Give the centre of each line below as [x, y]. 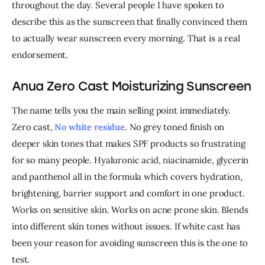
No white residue [90, 127]
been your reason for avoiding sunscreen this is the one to [131, 243]
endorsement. [40, 54]
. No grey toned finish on [176, 127]
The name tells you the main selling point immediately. [122, 110]
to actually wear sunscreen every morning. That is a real [127, 38]
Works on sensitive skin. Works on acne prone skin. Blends [131, 209]
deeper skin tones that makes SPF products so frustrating [130, 143]
